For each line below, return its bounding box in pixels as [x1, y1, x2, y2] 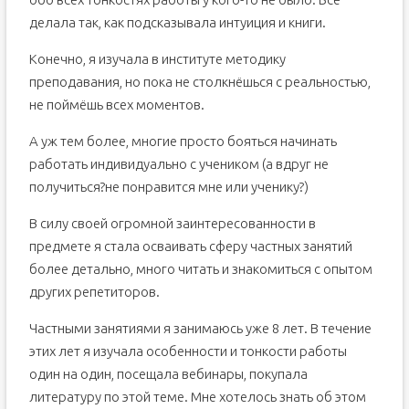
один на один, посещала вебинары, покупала [28, 366, 308, 382]
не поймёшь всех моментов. [28, 97, 204, 112]
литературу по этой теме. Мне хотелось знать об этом [28, 389, 366, 404]
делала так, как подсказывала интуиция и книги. [28, 15, 326, 30]
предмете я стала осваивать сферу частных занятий [28, 238, 352, 254]
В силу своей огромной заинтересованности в [28, 215, 316, 231]
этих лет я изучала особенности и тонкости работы [28, 343, 347, 359]
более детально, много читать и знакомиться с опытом [28, 261, 372, 277]
